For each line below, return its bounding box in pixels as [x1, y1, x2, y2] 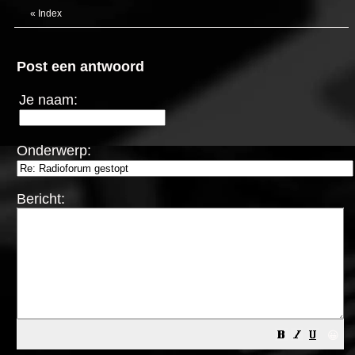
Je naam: [19, 92, 78, 108]
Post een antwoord [17, 59, 144, 74]
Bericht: [17, 191, 65, 207]
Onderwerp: [17, 143, 91, 158]
